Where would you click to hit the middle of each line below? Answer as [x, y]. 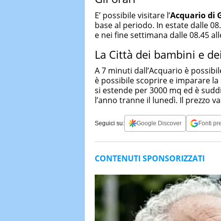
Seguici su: [110, 123]
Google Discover [159, 123]
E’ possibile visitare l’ [132, 15]
